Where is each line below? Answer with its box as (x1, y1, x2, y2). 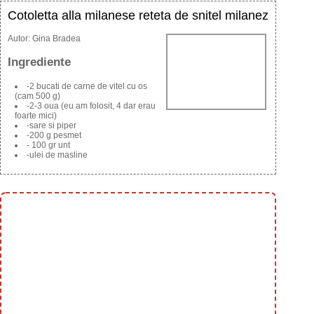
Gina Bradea (32, 34, 81, 44)
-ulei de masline (27, 150, 88, 161)
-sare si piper (27, 121, 76, 131)
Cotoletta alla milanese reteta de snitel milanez (8, 8, 268, 23)
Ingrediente (8, 55, 71, 69)
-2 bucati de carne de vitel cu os (27, 81, 147, 92)
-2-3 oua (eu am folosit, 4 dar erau (27, 101, 156, 111)
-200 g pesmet (27, 130, 81, 141)
